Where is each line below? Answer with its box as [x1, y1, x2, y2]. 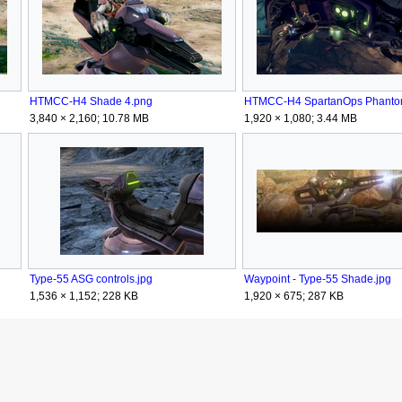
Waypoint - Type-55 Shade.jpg [243, 272, 391, 285]
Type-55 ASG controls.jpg [29, 272, 153, 285]
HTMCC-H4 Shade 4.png [29, 95, 153, 109]
